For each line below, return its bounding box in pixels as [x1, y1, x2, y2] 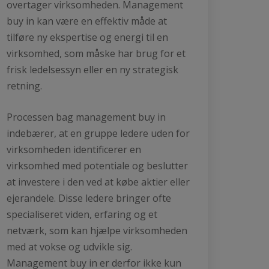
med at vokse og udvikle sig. [7, 240, 132, 253]
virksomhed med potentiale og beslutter [7, 159, 188, 172]
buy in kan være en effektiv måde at [7, 14, 167, 28]
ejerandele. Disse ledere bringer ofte [7, 191, 171, 205]
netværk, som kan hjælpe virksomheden [7, 223, 187, 237]
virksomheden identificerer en [7, 142, 141, 156]
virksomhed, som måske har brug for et [7, 46, 186, 60]
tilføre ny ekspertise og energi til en [7, 30, 168, 44]
